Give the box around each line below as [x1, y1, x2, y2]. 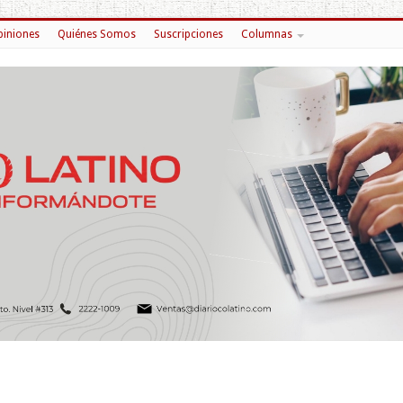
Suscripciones [153, 28, 223, 40]
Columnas [240, 28, 292, 40]
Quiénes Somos [57, 28, 136, 40]
